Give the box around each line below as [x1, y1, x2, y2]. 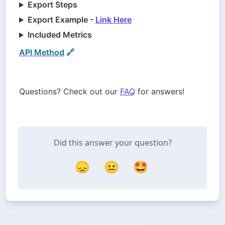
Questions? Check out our [19, 86, 120, 97]
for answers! [135, 86, 184, 97]
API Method [19, 47, 64, 58]
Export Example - [27, 15, 95, 25]
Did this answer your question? [53, 137, 172, 149]
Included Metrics [27, 30, 92, 40]
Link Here [95, 15, 132, 25]
